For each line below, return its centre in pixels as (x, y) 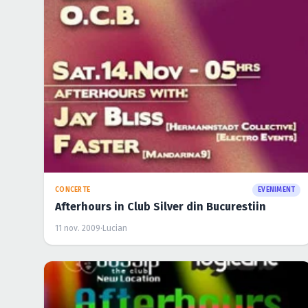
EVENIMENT (277, 190)
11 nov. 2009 (78, 229)
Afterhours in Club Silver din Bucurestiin (161, 207)
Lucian (115, 229)
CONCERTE (73, 190)
